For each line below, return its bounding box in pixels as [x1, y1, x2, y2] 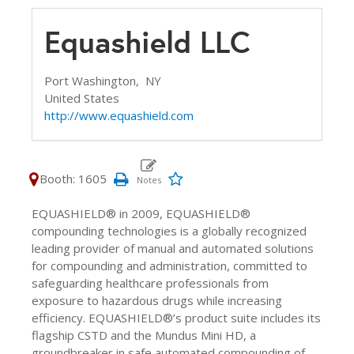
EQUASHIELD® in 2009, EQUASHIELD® [32, 205, 250, 221]
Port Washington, [44, 73, 145, 88]
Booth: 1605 [40, 171, 107, 186]
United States [44, 90, 119, 106]
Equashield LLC [44, 23, 250, 62]
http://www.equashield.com [44, 107, 194, 123]
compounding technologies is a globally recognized [32, 223, 307, 239]
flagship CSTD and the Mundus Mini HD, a [32, 327, 256, 343]
